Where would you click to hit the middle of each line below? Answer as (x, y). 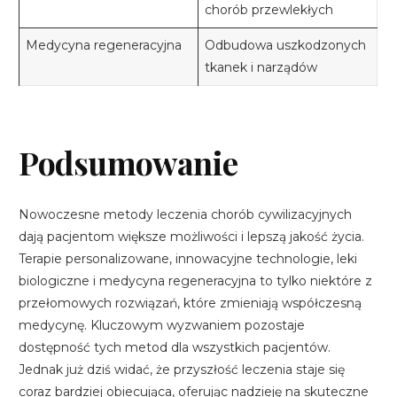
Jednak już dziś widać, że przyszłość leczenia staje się (182, 370)
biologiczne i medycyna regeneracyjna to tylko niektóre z (196, 281)
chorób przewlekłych (269, 10)
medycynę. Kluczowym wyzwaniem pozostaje (162, 326)
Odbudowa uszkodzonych (286, 46)
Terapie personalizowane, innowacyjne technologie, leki (188, 259)
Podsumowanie (128, 163)
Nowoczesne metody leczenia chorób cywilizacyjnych (186, 215)
